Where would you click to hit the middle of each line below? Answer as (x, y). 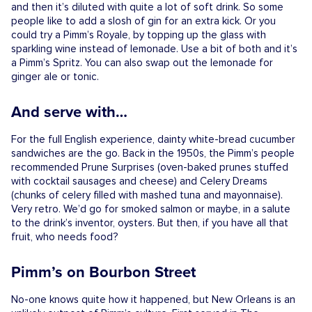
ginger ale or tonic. (55, 77)
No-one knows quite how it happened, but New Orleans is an (153, 299)
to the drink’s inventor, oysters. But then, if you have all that (150, 223)
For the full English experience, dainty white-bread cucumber (153, 139)
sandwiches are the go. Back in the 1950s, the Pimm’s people (153, 153)
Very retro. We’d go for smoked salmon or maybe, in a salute (151, 209)
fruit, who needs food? (65, 237)
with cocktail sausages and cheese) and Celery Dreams (139, 181)
